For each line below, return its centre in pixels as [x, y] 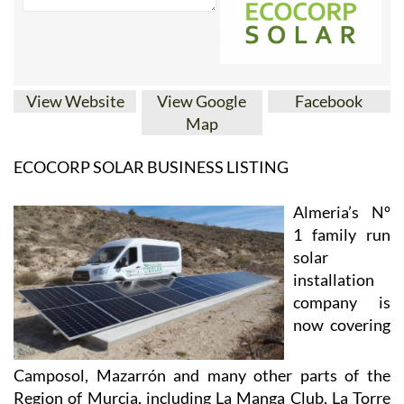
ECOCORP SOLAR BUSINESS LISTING [151, 291]
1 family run [342, 358]
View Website [75, 225]
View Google [202, 225]
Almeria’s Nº [342, 336]
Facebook [329, 225]
